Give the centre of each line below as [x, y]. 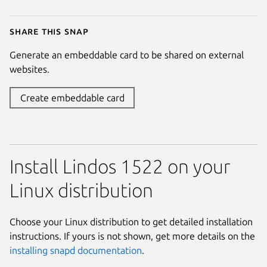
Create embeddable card [72, 97]
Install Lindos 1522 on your [120, 166]
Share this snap [49, 31]
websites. [30, 69]
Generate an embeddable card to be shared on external [127, 55]
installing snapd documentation [76, 250]
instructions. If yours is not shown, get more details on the [132, 236]
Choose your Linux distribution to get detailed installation [131, 221]
